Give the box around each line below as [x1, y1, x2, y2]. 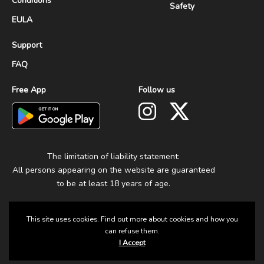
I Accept [118, 238, 146, 247]
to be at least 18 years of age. [57, 177, 170, 189]
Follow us [138, 84, 175, 96]
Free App [12, 84, 46, 96]
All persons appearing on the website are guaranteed [12, 164, 215, 176]
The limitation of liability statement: [47, 150, 180, 162]
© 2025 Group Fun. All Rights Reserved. [61, 249, 203, 260]
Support [12, 39, 42, 51]
